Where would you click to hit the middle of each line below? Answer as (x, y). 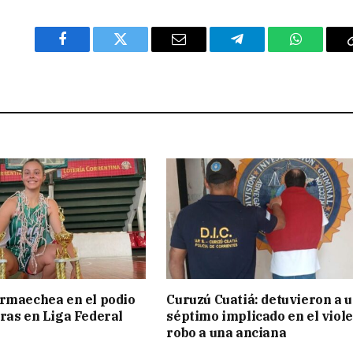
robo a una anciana (227, 333)
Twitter (140, 51)
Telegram (263, 51)
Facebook (89, 51)
